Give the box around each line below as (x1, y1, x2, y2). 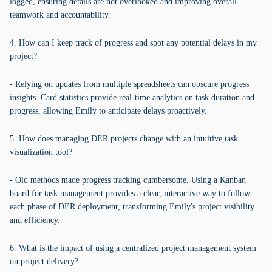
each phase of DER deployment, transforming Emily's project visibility (10, 202, 254, 211)
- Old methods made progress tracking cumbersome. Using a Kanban (10, 175, 246, 185)
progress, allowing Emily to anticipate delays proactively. (10, 106, 207, 115)
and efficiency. (10, 216, 60, 225)
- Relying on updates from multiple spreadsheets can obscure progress (10, 80, 249, 89)
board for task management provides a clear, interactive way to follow (10, 189, 250, 198)
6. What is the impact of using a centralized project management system (10, 243, 256, 253)
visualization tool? (10, 148, 72, 157)
